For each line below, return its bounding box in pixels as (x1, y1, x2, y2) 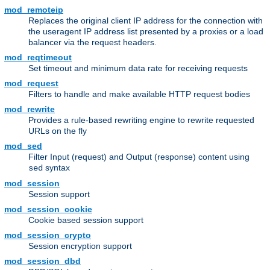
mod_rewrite (4, 104, 55, 115)
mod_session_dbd (4, 256, 81, 266)
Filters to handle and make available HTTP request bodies (28, 89, 250, 99)
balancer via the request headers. (28, 37, 157, 48)
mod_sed (4, 141, 42, 151)
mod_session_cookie (4, 204, 92, 215)
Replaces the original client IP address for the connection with (28, 16, 263, 26)
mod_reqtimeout (4, 52, 72, 63)
